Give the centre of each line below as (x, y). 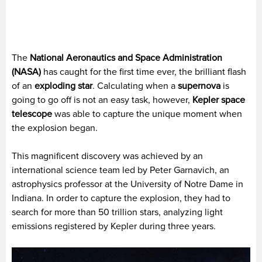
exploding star (62, 86)
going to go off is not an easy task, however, (102, 100)
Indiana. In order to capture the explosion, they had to (121, 198)
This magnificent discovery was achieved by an (107, 156)
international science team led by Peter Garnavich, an (120, 170)
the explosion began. (55, 128)
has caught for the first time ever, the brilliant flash (144, 72)
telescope (32, 114)
